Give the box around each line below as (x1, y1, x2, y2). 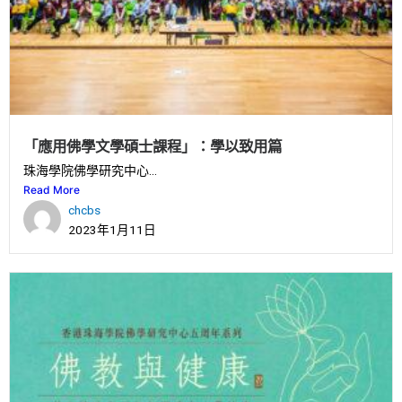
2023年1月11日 (68, 223, 156, 237)
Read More (23, 183, 80, 197)
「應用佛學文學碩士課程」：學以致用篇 (23, 138, 282, 155)
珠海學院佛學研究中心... (23, 163, 157, 178)
